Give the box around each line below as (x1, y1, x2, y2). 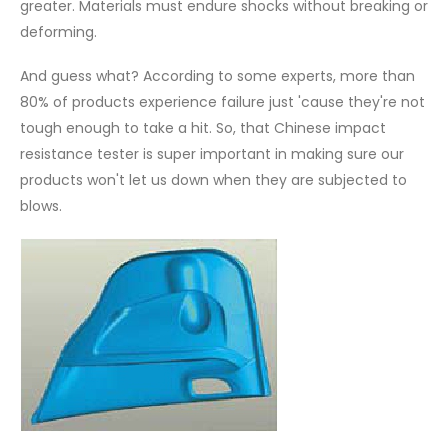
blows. (20, 196, 62, 217)
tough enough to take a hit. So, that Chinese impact (20, 118, 386, 139)
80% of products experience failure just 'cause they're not (20, 92, 425, 113)
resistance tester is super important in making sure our (20, 144, 404, 165)
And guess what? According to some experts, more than (20, 66, 415, 87)
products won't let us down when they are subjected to (20, 170, 407, 191)
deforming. (20, 21, 97, 42)
